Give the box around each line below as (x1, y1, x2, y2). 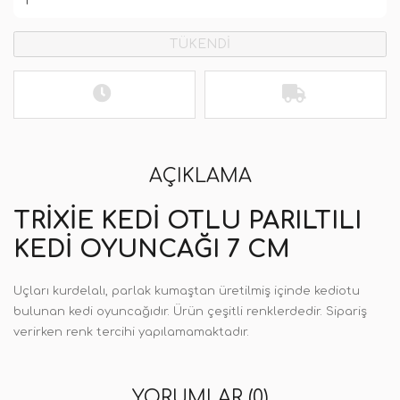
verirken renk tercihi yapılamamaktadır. (13, 326, 249, 338)
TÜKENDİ (170, 37, 230, 51)
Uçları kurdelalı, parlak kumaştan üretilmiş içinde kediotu (13, 285, 360, 297)
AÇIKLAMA (148, 165, 252, 187)
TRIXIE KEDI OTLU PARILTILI (13, 207, 362, 234)
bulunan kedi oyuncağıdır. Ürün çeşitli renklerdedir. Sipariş (13, 305, 367, 318)
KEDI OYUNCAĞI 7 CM (13, 236, 290, 262)
